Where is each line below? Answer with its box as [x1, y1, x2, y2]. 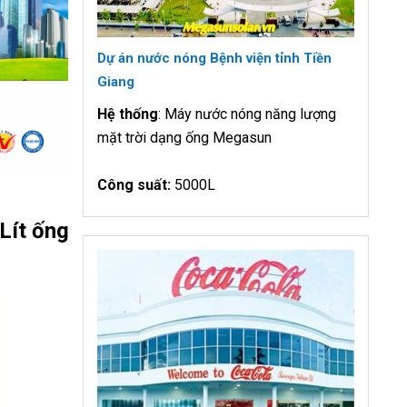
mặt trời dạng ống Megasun [97, 128, 272, 146]
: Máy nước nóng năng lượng [158, 104, 336, 123]
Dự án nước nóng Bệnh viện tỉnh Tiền [97, 49, 332, 66]
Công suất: [97, 175, 174, 194]
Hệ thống [97, 104, 158, 123]
